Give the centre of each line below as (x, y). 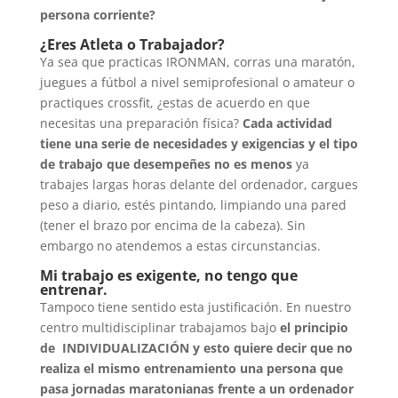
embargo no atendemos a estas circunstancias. (180, 246)
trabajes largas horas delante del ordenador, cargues (199, 185)
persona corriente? (97, 15)
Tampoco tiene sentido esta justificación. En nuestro (195, 307)
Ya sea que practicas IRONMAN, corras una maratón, (197, 62)
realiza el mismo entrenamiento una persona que (191, 369)
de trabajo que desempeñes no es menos (166, 164)
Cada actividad (285, 123)
